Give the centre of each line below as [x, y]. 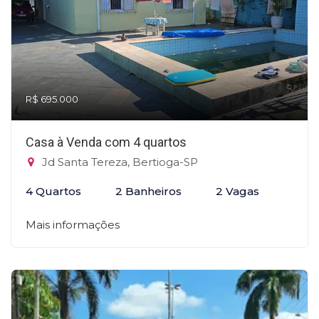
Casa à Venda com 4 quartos [106, 142]
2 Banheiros [148, 191]
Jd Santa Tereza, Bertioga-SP [119, 162]
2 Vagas [237, 191]
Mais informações [73, 225]
